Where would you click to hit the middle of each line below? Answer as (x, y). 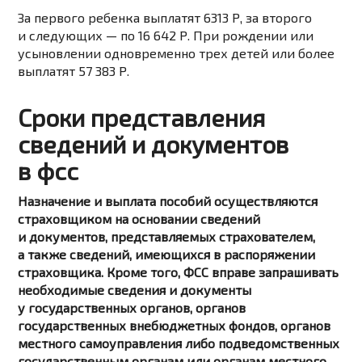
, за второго (276, 18)
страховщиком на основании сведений (139, 219)
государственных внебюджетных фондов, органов (175, 326)
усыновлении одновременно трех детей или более (177, 53)
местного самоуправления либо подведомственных (179, 343)
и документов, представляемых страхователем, (167, 237)
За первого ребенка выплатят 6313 (125, 18)
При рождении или (252, 36)
